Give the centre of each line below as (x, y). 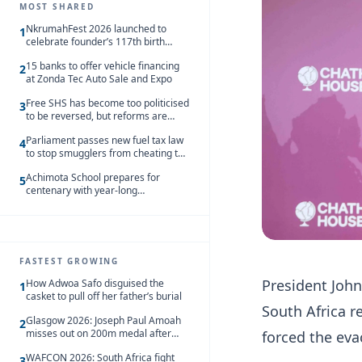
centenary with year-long (82, 190)
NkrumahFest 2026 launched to (96, 29)
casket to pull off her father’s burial (104, 296)
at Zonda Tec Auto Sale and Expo (99, 79)
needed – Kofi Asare (71, 129)
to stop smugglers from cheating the (107, 153)
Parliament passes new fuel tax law (105, 140)
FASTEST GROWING (69, 261)
